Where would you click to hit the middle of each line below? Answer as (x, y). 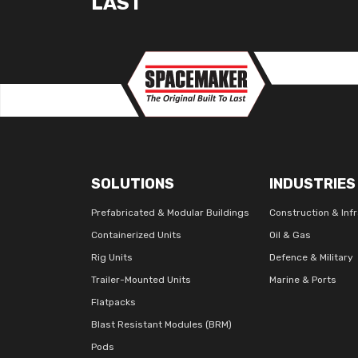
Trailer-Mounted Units (141, 280)
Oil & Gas (290, 235)
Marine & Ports (303, 280)
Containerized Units (136, 235)
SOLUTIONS (133, 184)
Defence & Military (312, 257)
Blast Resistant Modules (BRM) (161, 324)
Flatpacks (113, 302)
